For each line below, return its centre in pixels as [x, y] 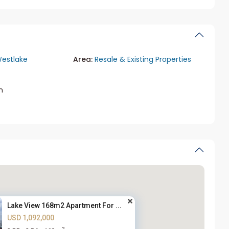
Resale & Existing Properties [143, 60]
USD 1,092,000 [31, 217]
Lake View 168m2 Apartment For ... [65, 205]
